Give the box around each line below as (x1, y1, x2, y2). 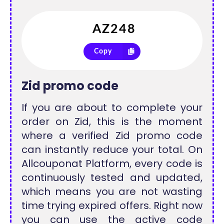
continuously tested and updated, (21, 170, 202, 184)
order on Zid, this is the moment (21, 114, 202, 128)
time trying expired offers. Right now (21, 198, 202, 212)
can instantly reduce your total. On (21, 142, 202, 156)
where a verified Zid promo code (21, 128, 202, 142)
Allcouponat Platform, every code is (21, 156, 202, 170)
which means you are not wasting (21, 184, 202, 198)
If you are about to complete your (21, 100, 202, 114)
